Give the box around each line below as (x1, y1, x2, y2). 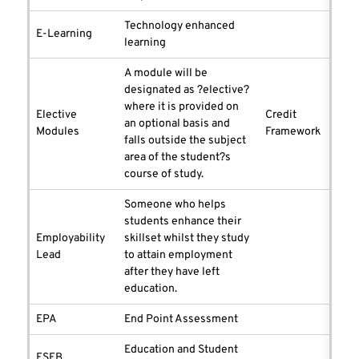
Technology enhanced (124, 19, 235, 34)
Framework (265, 125, 321, 139)
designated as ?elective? (124, 83, 249, 98)
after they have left (124, 265, 220, 280)
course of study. (124, 167, 204, 182)
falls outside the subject (124, 134, 246, 148)
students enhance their (124, 215, 241, 229)
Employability (36, 232, 105, 246)
